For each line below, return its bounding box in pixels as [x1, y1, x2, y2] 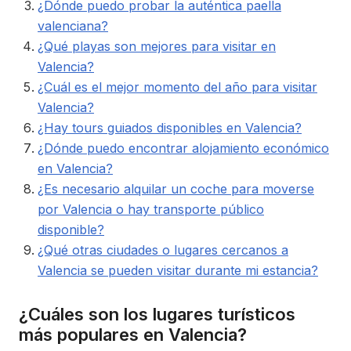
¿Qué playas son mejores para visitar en [38, 38, 276, 55]
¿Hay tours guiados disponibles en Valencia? [38, 120, 302, 136]
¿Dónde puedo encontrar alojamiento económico [38, 140, 329, 157]
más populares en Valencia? [19, 324, 247, 346]
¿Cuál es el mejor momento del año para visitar [38, 79, 317, 96]
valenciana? [38, 18, 108, 34]
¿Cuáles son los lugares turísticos [19, 304, 295, 325]
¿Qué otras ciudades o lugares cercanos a [38, 242, 288, 259]
